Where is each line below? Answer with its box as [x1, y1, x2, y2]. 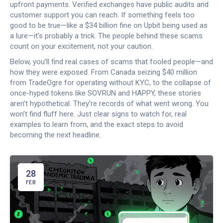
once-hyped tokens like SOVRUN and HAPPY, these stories [10, 89, 201, 98]
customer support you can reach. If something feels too [10, 10, 195, 19]
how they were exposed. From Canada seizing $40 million [10, 68, 197, 77]
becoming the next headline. [10, 130, 101, 139]
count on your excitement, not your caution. [10, 42, 153, 51]
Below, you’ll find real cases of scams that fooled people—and [10, 57, 213, 66]
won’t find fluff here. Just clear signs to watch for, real [10, 110, 187, 118]
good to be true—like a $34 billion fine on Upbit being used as [10, 21, 208, 30]
